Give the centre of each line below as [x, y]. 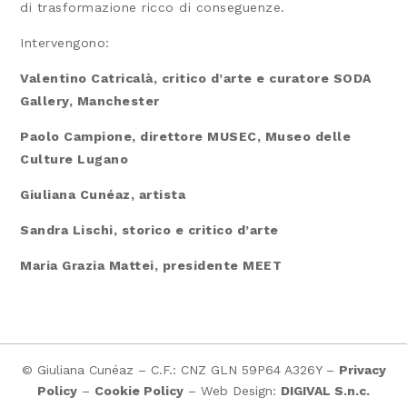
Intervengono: [65, 43]
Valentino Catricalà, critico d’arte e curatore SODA [196, 79]
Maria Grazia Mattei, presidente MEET [153, 266]
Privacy [362, 369]
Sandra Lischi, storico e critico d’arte [149, 230]
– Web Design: [232, 390]
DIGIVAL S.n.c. [325, 390]
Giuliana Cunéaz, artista [103, 195]
